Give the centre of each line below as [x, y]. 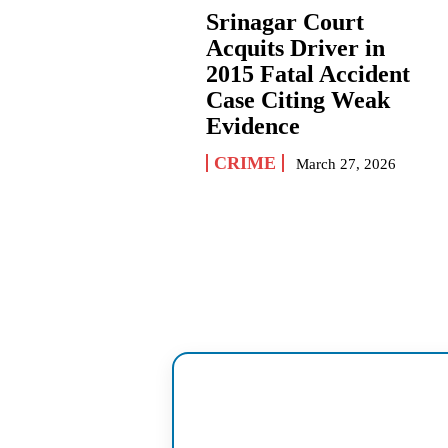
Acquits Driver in [296, 48]
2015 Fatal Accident [308, 74]
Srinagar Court [285, 22]
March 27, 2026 [346, 164]
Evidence [253, 126]
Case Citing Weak [298, 100]
